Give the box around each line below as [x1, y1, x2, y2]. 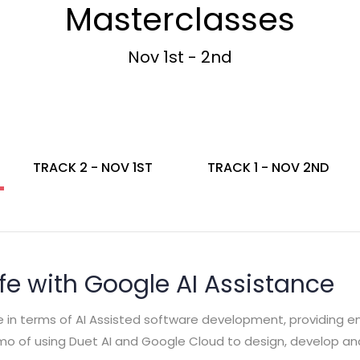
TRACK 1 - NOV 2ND [207, 158, 329, 177]
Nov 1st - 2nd [128, 46, 232, 68]
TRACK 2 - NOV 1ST [32, 158, 153, 177]
